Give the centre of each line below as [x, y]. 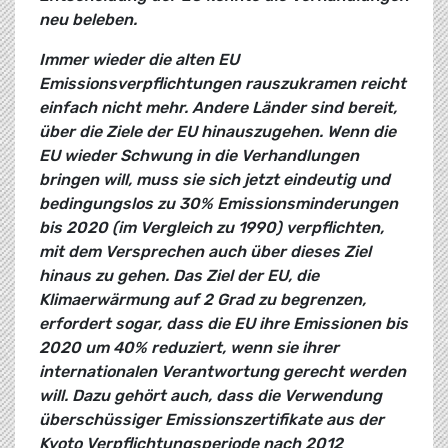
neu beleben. [88, 20]
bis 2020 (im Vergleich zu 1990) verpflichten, [211, 228]
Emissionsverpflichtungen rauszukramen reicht [222, 84]
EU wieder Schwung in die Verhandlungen [199, 156]
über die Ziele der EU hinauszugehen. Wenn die [217, 132]
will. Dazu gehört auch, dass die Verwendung [210, 396]
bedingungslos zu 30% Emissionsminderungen [218, 204]
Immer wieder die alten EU [139, 60]
